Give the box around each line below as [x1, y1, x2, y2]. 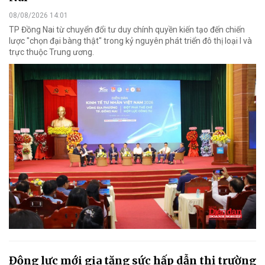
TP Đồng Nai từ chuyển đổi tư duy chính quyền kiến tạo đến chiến [9, 25, 245, 35]
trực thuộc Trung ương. [9, 47, 94, 57]
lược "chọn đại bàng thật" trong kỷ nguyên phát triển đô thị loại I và [9, 36, 252, 46]
